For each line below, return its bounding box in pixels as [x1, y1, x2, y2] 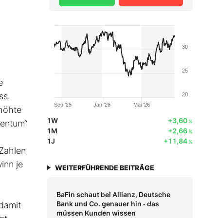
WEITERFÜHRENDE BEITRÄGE [55, 163, 154, 172]
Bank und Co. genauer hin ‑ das [56, 200, 159, 208]
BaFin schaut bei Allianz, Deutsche [56, 190, 170, 199]
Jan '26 [93, 102, 111, 108]
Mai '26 [133, 102, 150, 108]
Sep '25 [54, 102, 72, 108]
